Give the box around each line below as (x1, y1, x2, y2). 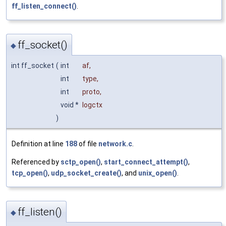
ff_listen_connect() (12, 2, 77, 10)
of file (77, 139, 98, 148)
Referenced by (12, 157, 61, 166)
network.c (98, 139, 132, 148)
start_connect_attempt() (104, 157, 188, 166)
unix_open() (138, 168, 177, 177)
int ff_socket (11, 61, 54, 70)
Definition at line (12, 139, 65, 148)
